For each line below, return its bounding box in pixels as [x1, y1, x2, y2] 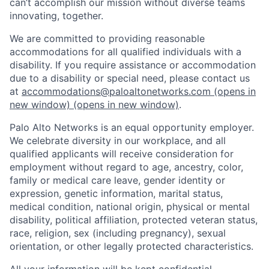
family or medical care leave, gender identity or [10, 174, 225, 186]
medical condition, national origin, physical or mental [10, 200, 250, 213]
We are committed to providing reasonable [10, 32, 205, 44]
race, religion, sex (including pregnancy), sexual [10, 226, 226, 239]
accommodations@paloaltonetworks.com [22, 85, 211, 97]
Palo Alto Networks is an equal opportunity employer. [10, 121, 254, 133]
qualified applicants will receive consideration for [10, 147, 234, 160]
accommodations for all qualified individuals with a [10, 45, 241, 58]
